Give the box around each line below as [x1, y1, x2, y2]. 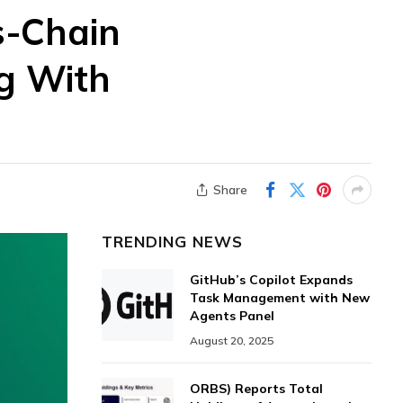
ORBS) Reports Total [190, 381, 323, 397]
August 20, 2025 [190, 334, 273, 347]
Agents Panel [190, 308, 274, 324]
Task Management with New [190, 290, 370, 306]
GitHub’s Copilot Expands [190, 272, 353, 288]
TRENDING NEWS [102, 232, 244, 251]
